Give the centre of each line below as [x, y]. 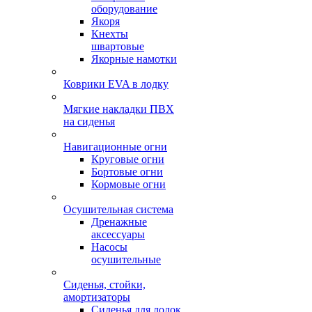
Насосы [109, 247]
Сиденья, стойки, [104, 284]
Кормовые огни [128, 184]
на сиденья [89, 122]
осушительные [126, 259]
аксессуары [118, 234]
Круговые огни [128, 159]
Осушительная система [118, 209]
